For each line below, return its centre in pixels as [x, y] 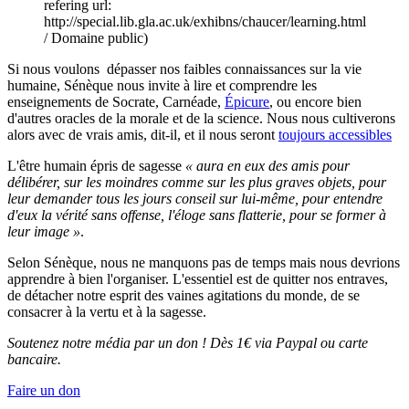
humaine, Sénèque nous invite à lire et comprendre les [162, 85]
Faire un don [44, 390]
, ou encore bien [315, 101]
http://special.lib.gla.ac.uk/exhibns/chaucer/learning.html [205, 21]
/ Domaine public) [96, 37]
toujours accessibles [335, 134]
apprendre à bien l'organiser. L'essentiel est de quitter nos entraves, [198, 278]
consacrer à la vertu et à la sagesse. [107, 311]
